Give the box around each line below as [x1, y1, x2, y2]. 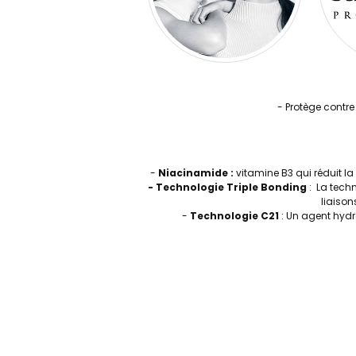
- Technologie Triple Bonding [147, 180, 307, 194]
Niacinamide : [157, 166, 236, 180]
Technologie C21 [189, 209, 279, 222]
